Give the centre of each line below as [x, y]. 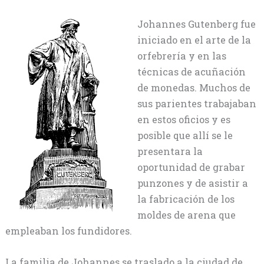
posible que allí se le [185, 135]
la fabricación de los [186, 199]
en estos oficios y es [184, 119]
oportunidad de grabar [192, 167]
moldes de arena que [187, 214]
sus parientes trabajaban [197, 103]
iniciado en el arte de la [194, 39]
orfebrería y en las [182, 55]
